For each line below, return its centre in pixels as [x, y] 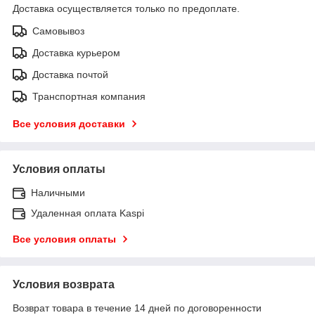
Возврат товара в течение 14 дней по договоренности [137, 308]
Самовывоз [58, 31]
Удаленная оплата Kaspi [88, 213]
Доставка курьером [76, 52]
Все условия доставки [69, 123]
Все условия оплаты [64, 239]
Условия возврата [64, 284]
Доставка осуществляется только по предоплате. [126, 8]
